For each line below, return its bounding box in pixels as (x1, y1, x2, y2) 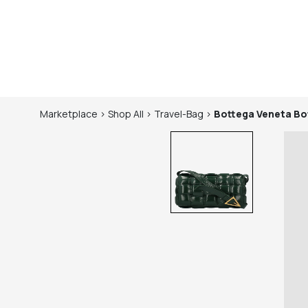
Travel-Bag (154, 107, 203, 120)
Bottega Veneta (214, 107, 291, 120)
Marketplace (40, 107, 98, 120)
